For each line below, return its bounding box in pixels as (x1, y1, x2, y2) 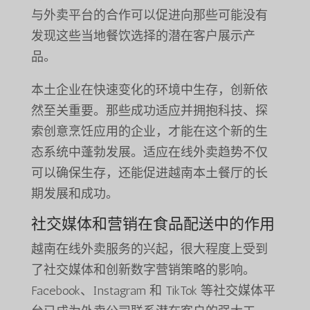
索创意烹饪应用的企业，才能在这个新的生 (30, 124, 268, 140)
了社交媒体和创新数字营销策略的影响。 (30, 262, 255, 278)
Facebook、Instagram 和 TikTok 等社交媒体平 (30, 283, 275, 299)
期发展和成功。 (30, 186, 118, 202)
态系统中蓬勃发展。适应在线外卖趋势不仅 (30, 145, 268, 161)
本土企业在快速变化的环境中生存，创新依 (30, 82, 268, 98)
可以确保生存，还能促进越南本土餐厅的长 (30, 165, 268, 181)
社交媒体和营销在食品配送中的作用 (30, 215, 275, 234)
